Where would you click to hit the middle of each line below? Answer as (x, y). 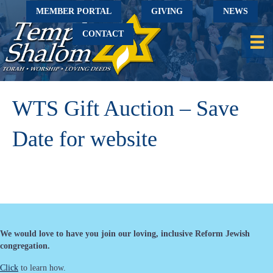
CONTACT (103, 34)
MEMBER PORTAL (73, 11)
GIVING (167, 11)
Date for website (85, 139)
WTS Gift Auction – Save (126, 108)
